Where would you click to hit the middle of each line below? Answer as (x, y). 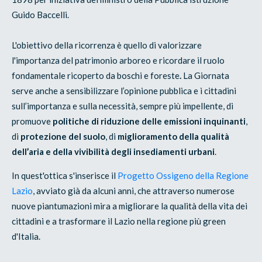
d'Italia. (27, 237)
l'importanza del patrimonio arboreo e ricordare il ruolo (118, 61)
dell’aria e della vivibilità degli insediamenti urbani (113, 152)
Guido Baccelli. (41, 15)
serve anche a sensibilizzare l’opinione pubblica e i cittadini (124, 91)
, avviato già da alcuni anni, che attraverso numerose (134, 191)
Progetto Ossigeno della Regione (183, 176)
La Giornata (206, 76)
